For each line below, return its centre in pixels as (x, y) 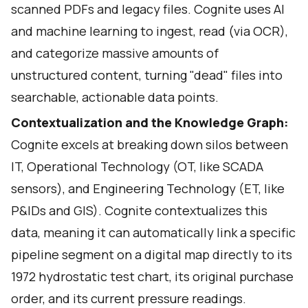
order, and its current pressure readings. (129, 298)
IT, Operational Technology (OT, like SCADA (137, 166)
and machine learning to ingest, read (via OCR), (150, 31)
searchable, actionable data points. (115, 97)
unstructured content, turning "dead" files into (147, 75)
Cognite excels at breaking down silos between (150, 144)
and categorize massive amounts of (115, 53)
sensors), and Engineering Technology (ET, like (148, 188)
